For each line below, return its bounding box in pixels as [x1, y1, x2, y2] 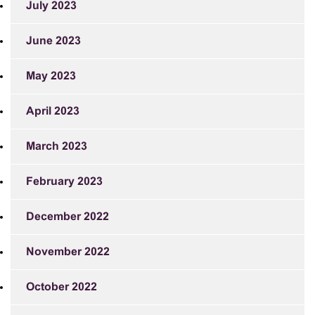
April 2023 [26, 106, 79, 117]
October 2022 [26, 282, 97, 292]
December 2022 [26, 212, 109, 222]
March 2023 [26, 141, 87, 152]
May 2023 [26, 71, 76, 82]
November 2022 [26, 247, 110, 257]
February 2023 [26, 176, 103, 187]
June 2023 [26, 36, 81, 46]
